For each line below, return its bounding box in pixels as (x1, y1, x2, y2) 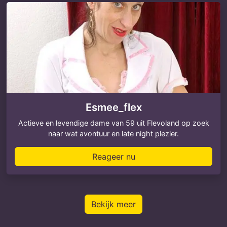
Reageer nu (92, 152, 135, 162)
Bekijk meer (91, 199, 136, 209)
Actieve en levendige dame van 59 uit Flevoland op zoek (18, 119, 209, 127)
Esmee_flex (85, 101, 142, 113)
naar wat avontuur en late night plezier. (48, 129, 179, 138)
